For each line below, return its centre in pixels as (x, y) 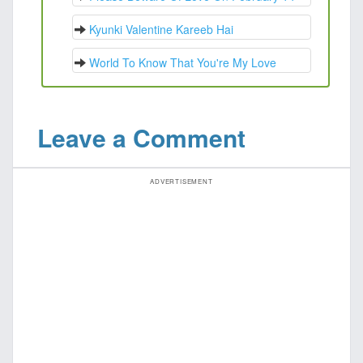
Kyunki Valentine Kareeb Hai (161, 29)
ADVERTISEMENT (181, 181)
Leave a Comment (141, 137)
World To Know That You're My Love (183, 62)
